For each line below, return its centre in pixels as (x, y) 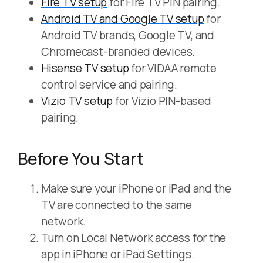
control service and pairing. (109, 85)
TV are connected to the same (117, 205)
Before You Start (81, 159)
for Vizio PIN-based (162, 101)
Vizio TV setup (77, 101)
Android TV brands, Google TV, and (128, 36)
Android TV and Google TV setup (123, 19)
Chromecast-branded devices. (118, 52)
